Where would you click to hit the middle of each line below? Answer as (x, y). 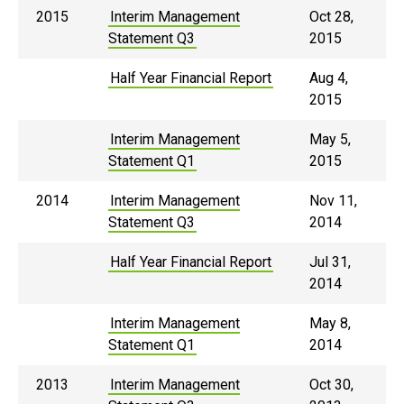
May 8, (330, 323)
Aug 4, (329, 78)
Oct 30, (331, 385)
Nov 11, (333, 201)
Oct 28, (331, 17)
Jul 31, (330, 262)
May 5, (330, 139)
